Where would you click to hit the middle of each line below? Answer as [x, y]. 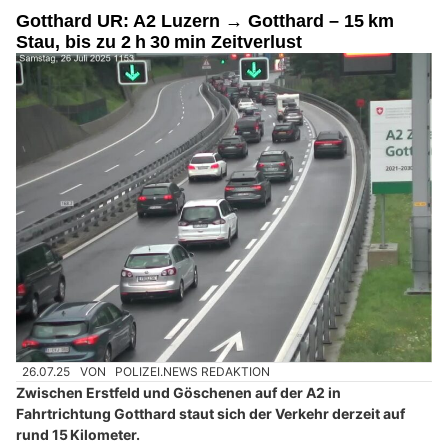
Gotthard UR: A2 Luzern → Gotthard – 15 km [205, 21]
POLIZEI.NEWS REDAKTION [193, 371]
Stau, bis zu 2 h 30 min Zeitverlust [159, 42]
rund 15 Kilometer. [78, 435]
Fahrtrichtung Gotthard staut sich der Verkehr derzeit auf [210, 414]
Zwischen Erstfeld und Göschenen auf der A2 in [178, 393]
